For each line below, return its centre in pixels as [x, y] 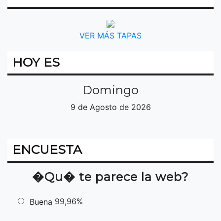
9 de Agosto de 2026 [110, 107]
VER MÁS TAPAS [110, 35]
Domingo [110, 90]
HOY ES [36, 62]
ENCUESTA [47, 149]
